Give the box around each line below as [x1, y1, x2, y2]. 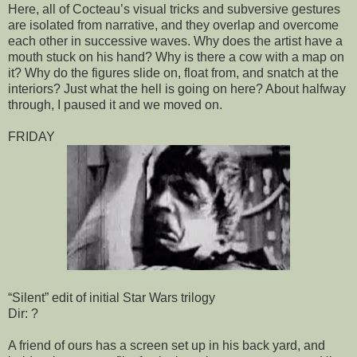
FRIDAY [8, 129, 55, 143]
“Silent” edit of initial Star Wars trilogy [8, 290, 215, 304]
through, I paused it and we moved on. [8, 97, 222, 112]
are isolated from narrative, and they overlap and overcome [8, 18, 339, 32]
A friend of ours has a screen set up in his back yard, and [8, 338, 325, 352]
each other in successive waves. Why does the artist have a [8, 33, 343, 48]
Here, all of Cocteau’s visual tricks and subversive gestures [8, 2, 340, 16]
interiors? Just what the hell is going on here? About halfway [8, 81, 346, 96]
